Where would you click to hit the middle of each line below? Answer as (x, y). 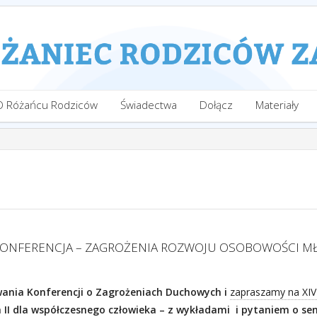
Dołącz (216, 105)
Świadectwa (149, 105)
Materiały (277, 105)
